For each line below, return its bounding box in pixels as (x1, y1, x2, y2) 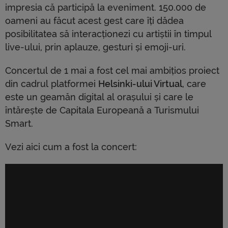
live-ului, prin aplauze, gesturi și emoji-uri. (5, 41, 186, 52)
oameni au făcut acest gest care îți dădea (5, 15, 184, 26)
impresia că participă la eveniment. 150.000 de (5, 2, 206, 13)
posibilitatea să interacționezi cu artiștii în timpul (5, 28, 212, 39)
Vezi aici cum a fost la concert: (5, 141, 137, 152)
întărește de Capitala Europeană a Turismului (5, 104, 199, 116)
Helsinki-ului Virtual (98, 78, 182, 89)
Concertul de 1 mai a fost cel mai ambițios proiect (5, 65, 219, 76)
